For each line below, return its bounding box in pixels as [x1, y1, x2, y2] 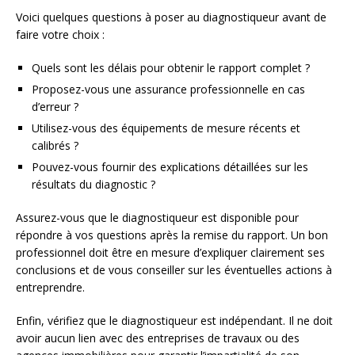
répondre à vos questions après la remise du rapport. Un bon [16, 227, 328, 243]
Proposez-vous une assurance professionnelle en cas [32, 82, 305, 97]
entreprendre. [16, 280, 85, 296]
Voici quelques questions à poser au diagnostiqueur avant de [16, 10, 326, 25]
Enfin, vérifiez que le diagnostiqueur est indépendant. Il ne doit [16, 313, 333, 329]
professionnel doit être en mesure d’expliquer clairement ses [16, 245, 325, 261]
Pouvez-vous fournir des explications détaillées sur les [32, 159, 308, 175]
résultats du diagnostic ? [32, 177, 155, 193]
